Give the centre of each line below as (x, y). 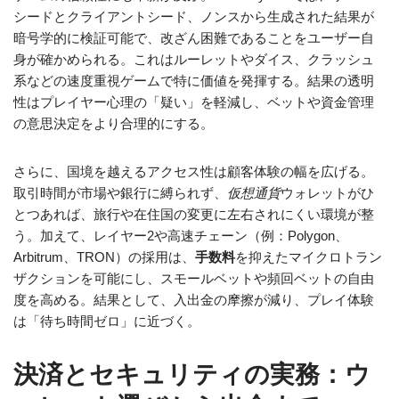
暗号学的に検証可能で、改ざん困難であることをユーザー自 (194, 38)
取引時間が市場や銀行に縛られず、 (120, 193)
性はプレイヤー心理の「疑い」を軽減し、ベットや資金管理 (194, 102)
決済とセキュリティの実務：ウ (192, 375)
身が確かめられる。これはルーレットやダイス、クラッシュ (194, 59)
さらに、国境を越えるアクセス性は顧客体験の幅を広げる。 (194, 171)
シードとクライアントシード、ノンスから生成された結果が (194, 16)
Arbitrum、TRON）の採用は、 (104, 257)
